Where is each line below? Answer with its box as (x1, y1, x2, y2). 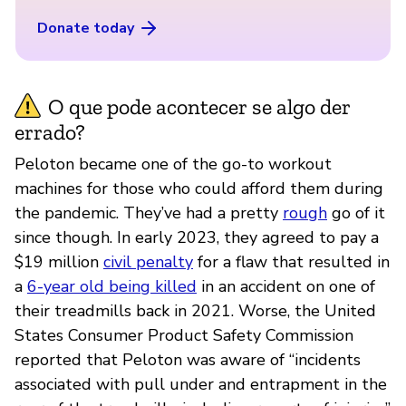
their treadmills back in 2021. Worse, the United (14, 299, 376, 322)
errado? (14, 118, 85, 145)
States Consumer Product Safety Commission (14, 324, 353, 346)
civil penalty (103, 250, 193, 273)
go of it (327, 201, 385, 224)
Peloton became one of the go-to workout (14, 152, 332, 175)
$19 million (14, 250, 103, 273)
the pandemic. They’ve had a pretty (14, 201, 283, 224)
